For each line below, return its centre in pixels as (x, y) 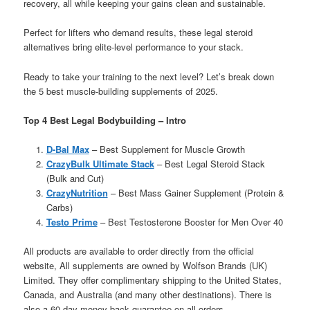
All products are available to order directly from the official (139, 250)
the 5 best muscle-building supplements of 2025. (121, 91)
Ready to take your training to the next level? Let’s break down (149, 76)
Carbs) (59, 207)
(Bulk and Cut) (75, 178)
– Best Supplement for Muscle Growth (167, 149)
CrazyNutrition (77, 192)
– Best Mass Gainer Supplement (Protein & (196, 192)
